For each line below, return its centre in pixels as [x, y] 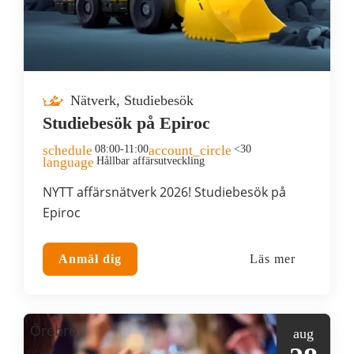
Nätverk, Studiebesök [130, 101]
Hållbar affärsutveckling [151, 161]
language [68, 163]
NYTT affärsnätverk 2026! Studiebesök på [164, 192]
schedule [68, 151]
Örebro [54, 331]
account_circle [190, 151]
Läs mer [273, 259]
